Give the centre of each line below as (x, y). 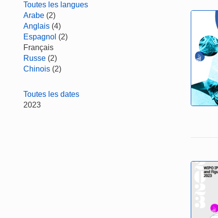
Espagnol (40, 37)
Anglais (36, 26)
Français (38, 47)
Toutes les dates (51, 94)
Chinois (37, 69)
